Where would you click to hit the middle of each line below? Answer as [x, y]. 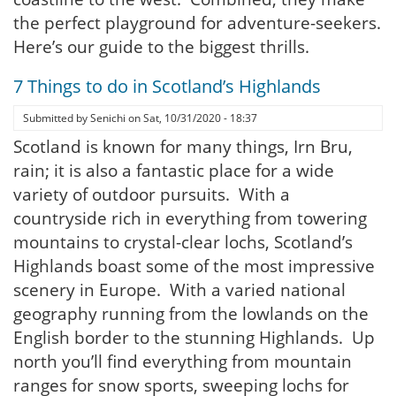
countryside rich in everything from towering [190, 218]
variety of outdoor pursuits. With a [152, 194]
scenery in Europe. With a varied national [179, 290]
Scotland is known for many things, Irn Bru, [183, 147]
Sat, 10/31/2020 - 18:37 [200, 118]
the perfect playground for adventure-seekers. [197, 23]
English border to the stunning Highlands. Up [194, 338]
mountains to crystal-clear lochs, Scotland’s [183, 242]
